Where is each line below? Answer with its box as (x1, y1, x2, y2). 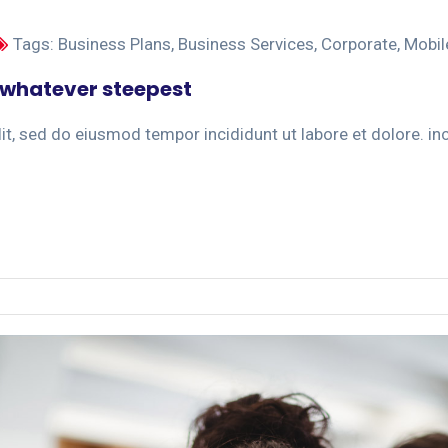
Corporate (321, 34, 397, 55)
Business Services (178, 34, 314, 55)
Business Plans (58, 34, 171, 55)
